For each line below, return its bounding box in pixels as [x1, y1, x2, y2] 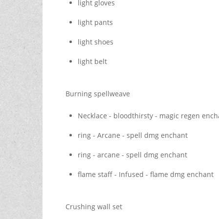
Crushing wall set [65, 202, 124, 212]
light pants [77, 18, 113, 27]
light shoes [77, 37, 113, 47]
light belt [77, 57, 107, 66]
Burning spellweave [65, 89, 130, 99]
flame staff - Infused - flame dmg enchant [77, 170, 214, 179]
